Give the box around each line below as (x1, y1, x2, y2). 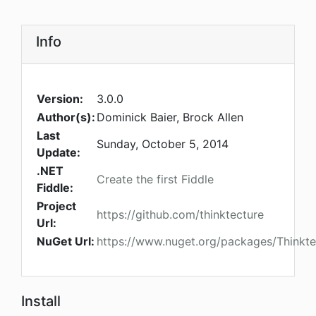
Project (37, 199, 76, 214)
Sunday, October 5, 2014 (97, 137, 229, 152)
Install (21, 293, 61, 310)
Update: (37, 145, 80, 160)
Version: (37, 92, 83, 107)
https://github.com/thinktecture (97, 207, 264, 222)
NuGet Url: (37, 234, 95, 249)
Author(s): (37, 110, 95, 125)
